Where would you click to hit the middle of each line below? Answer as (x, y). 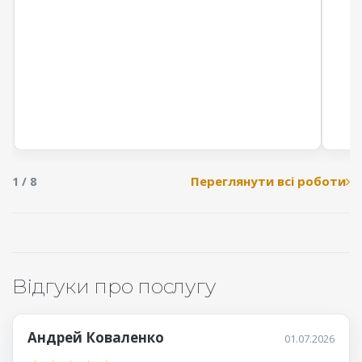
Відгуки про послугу (114, 286)
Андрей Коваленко (96, 338)
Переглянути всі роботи (268, 181)
